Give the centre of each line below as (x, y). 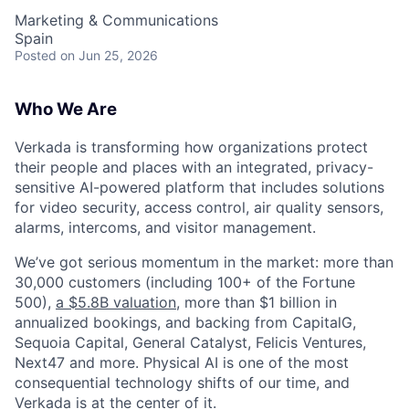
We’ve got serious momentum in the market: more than (204, 262)
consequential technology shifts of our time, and (182, 382)
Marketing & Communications (116, 20)
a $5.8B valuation (116, 302)
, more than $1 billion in (257, 302)
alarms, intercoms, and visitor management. (165, 227)
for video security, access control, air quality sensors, (199, 207)
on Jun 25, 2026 (109, 55)
